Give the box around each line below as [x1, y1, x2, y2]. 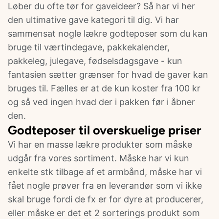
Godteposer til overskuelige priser [8, 123, 201, 138]
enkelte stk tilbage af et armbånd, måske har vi [8, 167, 202, 177]
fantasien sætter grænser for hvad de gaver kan [8, 69, 208, 80]
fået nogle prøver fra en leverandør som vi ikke [8, 180, 202, 191]
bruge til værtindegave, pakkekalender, [8, 42, 170, 53]
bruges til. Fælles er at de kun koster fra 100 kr [8, 83, 200, 94]
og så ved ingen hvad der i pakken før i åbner [8, 97, 195, 108]
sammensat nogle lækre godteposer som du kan [8, 28, 208, 39]
